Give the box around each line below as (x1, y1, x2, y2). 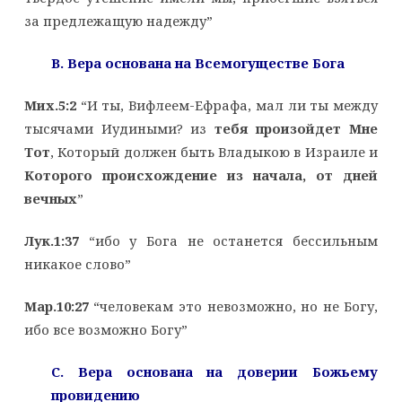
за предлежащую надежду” (23, 11, 213, 30)
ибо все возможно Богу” (23, 319, 188, 338)
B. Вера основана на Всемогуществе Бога (50, 53, 345, 72)
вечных (23, 188, 77, 207)
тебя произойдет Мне (214, 118, 379, 137)
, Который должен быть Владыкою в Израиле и (49, 142, 379, 161)
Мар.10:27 (23, 296, 89, 315)
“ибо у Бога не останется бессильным (78, 231, 379, 249)
